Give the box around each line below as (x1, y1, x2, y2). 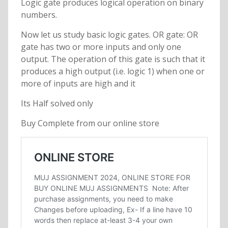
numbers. (20, 9, 57, 21)
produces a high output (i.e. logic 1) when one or (20, 66, 205, 77)
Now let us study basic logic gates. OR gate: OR (20, 29, 198, 41)
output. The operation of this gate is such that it (20, 53, 205, 65)
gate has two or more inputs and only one (20, 41, 181, 53)
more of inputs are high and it (20, 78, 135, 90)
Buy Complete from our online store (20, 118, 159, 129)
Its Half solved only (20, 98, 93, 109)
